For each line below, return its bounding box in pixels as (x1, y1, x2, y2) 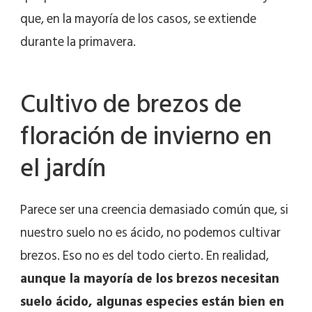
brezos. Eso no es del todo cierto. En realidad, (20, 245, 269, 267)
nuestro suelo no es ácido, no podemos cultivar (20, 222, 281, 244)
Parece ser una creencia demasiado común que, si (20, 199, 288, 221)
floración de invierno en (20, 116, 272, 157)
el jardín (20, 148, 106, 189)
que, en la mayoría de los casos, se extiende (20, 8, 256, 31)
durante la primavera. (20, 31, 136, 54)
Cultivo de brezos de (20, 84, 242, 125)
